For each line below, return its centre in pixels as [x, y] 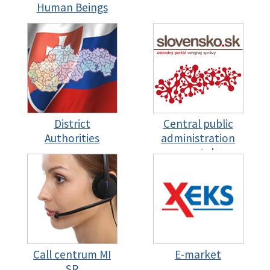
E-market [198, 254]
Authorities [72, 138]
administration [198, 138]
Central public [198, 124]
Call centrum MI [72, 254]
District [72, 124]
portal [198, 152]
